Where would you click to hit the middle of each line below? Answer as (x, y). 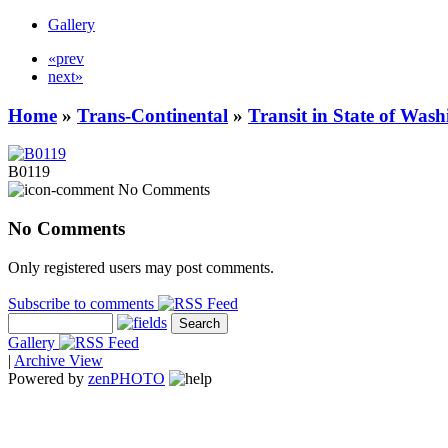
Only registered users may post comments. (141, 267)
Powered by (48, 378)
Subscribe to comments (83, 303)
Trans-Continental (152, 115)
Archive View (58, 360)
